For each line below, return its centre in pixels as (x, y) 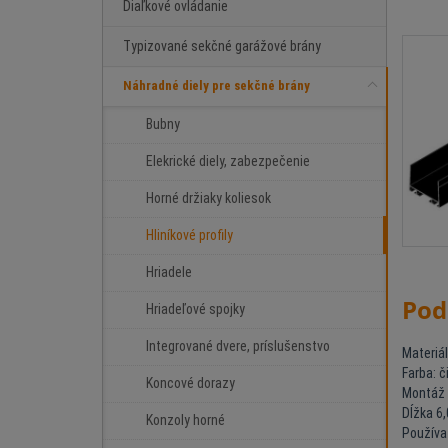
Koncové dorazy (190, 383)
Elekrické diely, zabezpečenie (228, 161)
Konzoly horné (185, 420)
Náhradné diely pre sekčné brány (216, 85)
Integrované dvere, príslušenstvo (238, 346)
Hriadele (169, 272)
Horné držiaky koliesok (208, 198)
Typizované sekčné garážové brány (222, 46)
